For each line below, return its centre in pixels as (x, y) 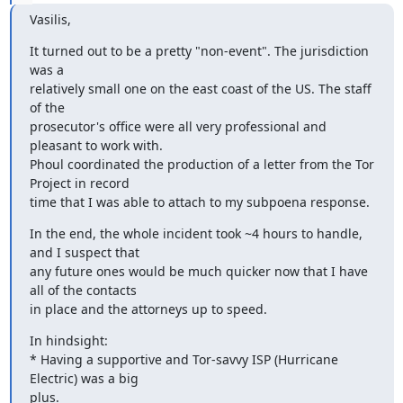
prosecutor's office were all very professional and (178, 126)
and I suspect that (84, 252)
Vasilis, (50, 19)
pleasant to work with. (96, 145)
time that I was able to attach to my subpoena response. (199, 202)
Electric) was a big (84, 378)
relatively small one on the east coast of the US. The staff (200, 89)
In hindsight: (68, 340)
